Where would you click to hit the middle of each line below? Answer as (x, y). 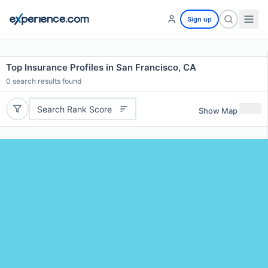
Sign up (200, 19)
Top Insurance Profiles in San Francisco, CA (101, 67)
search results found (46, 81)
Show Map (218, 110)
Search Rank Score (74, 109)
